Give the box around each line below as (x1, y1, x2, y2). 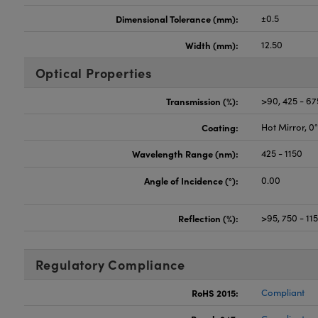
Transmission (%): (166, 94, 239, 107)
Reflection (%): (178, 212, 239, 224)
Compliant (261, 286, 305, 299)
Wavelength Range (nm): (132, 147, 239, 160)
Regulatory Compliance (35, 256, 185, 273)
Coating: (202, 121, 239, 133)
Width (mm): (185, 38, 239, 51)
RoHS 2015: (192, 286, 239, 299)
